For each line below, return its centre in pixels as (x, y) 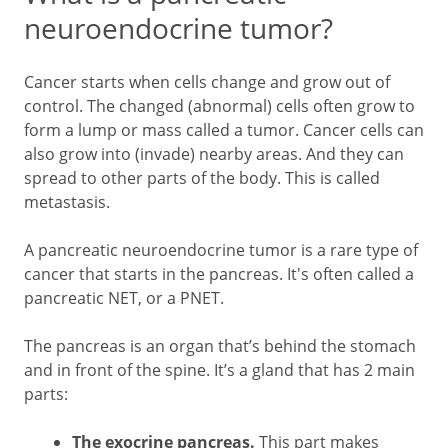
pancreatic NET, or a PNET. (124, 298)
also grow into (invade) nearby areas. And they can (214, 154)
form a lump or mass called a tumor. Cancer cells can (224, 130)
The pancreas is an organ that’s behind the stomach (220, 346)
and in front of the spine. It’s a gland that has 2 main (219, 370)
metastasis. (67, 202)
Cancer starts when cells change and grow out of (207, 82)
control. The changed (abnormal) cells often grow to (219, 106)
